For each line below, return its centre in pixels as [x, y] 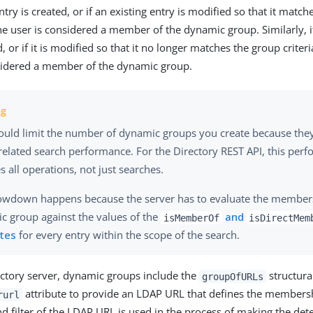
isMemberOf [191, 218]
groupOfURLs [233, 276]
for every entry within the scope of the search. [128, 235]
